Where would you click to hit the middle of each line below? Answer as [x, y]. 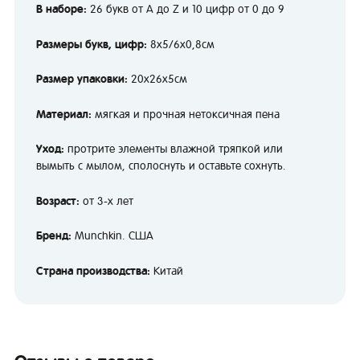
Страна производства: [93, 270]
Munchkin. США [114, 236]
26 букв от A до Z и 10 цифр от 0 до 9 [187, 9]
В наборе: [63, 9]
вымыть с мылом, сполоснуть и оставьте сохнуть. [161, 166]
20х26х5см [159, 79]
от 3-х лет [106, 200]
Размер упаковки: [84, 79]
